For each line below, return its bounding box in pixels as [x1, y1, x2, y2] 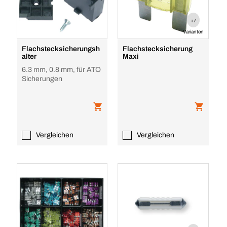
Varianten [183, 29, 204, 34]
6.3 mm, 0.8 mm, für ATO [21, 66, 101, 73]
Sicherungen [21, 75, 62, 83]
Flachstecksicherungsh [21, 45, 100, 53]
